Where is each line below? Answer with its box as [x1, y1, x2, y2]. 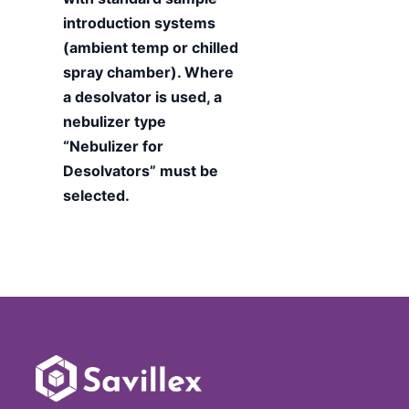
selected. [63, 185, 130, 204]
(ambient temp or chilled [63, 37, 238, 57]
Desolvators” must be [63, 161, 218, 180]
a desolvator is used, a [63, 87, 222, 106]
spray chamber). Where [63, 62, 234, 81]
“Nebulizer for [63, 136, 163, 155]
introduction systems [63, 13, 215, 32]
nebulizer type [63, 111, 166, 131]
